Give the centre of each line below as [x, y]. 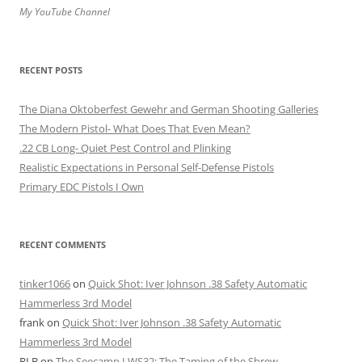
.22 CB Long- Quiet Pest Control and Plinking [125, 148]
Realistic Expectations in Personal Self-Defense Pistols [147, 167]
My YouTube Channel [65, 12]
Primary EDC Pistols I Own [82, 187]
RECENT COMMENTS [63, 244]
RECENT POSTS [51, 70]
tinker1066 [45, 284]
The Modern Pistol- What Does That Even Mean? [135, 128]
